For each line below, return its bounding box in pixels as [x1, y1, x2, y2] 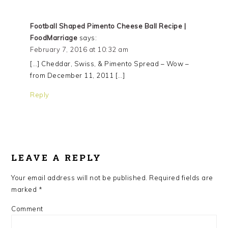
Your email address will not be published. [11, 174, 148, 182]
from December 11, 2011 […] [30, 71, 125, 79]
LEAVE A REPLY [11, 152, 102, 163]
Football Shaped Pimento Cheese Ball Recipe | [30, 22, 186, 30]
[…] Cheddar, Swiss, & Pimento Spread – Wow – [30, 60, 189, 68]
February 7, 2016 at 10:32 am [30, 45, 129, 53]
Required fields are [147, 174, 213, 182]
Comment [11, 205, 43, 213]
